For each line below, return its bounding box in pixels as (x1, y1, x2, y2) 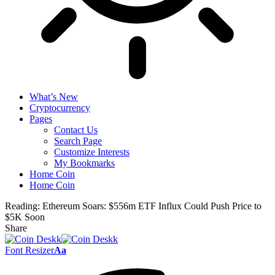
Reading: (5, 201, 40, 211)
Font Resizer (5, 245, 54, 255)
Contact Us (54, 125, 98, 135)
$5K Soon (5, 212, 45, 222)
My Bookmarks (54, 158, 115, 168)
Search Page (54, 136, 102, 146)
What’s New (29, 91, 78, 102)
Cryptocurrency (29, 103, 90, 113)
